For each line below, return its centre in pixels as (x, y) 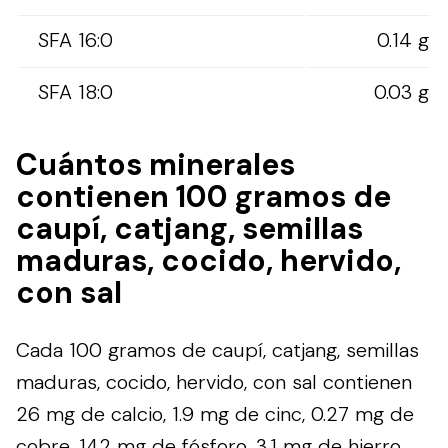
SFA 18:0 (75, 91)
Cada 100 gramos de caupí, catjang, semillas (217, 349)
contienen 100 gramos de (203, 196)
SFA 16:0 (75, 39)
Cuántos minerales (155, 164)
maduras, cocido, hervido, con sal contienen (214, 381)
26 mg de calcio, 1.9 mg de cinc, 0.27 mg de (215, 413)
